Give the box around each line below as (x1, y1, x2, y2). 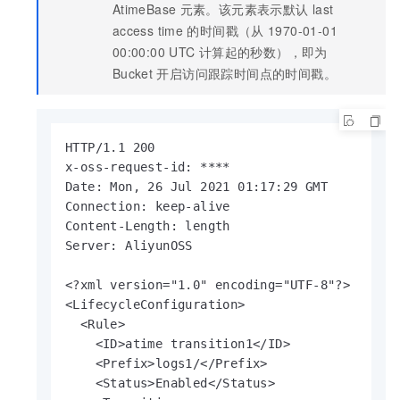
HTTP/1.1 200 (65, 140, 155, 155)
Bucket (112, 64, 154, 83)
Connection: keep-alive (65, 199, 230, 214)
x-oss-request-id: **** (65, 160, 230, 175)
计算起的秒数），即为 (198, 43, 328, 62)
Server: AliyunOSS (65, 238, 193, 254)
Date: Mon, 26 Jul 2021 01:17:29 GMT (65, 179, 328, 195)
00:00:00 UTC (112, 43, 196, 62)
